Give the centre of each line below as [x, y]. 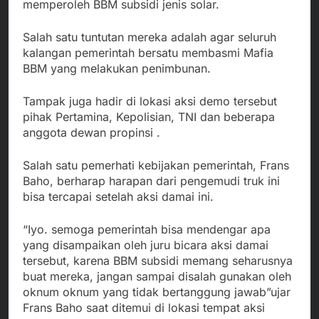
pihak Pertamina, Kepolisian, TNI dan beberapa [149, 116]
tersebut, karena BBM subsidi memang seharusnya [158, 260]
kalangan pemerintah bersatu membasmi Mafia [148, 52]
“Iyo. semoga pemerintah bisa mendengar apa [147, 229]
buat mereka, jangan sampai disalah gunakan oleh [157, 276]
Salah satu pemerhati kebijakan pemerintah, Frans [156, 165]
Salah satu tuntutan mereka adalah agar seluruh [150, 37]
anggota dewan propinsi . [91, 132]
